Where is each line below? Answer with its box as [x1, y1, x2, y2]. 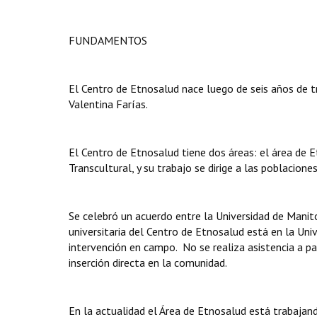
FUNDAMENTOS [69, 33, 147, 47]
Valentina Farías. [69, 97, 153, 111]
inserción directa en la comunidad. [69, 255, 227, 270]
